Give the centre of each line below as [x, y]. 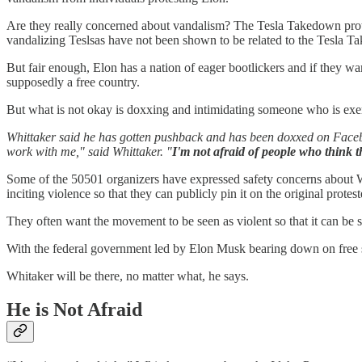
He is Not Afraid [74, 310]
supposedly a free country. [73, 82]
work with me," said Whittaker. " [89, 151]
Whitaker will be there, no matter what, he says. [128, 276]
